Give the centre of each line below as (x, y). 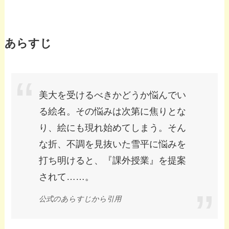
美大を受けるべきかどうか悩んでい (113, 95)
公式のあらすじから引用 (80, 199)
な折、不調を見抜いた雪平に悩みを (113, 144)
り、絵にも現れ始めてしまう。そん (113, 128)
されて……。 (67, 177)
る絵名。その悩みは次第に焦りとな (113, 112)
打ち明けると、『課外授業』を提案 (113, 161)
